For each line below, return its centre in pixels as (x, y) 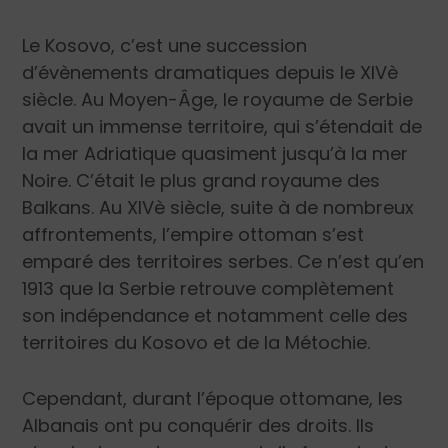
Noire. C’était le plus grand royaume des (201, 181)
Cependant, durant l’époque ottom (179, 399)
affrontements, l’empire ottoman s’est (193, 235)
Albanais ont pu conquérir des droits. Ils (198, 426)
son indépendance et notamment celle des (215, 316)
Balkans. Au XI (82, 208)
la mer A (59, 154)
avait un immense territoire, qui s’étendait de (222, 127)
